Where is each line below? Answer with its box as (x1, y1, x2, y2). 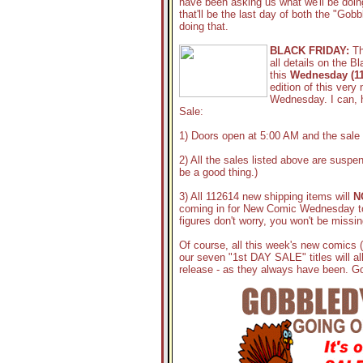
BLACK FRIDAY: (270, 45, 349, 57)
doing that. (179, 20, 228, 32)
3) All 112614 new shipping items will (179, 190, 353, 203)
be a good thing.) (179, 166, 258, 178)
